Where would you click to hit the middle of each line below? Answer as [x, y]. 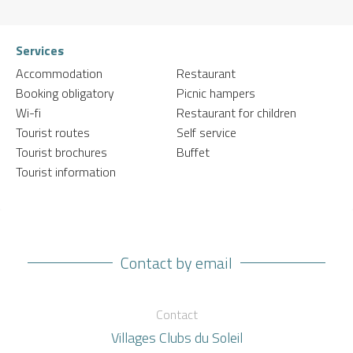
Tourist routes [53, 132]
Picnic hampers [216, 93]
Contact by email [176, 262]
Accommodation [59, 73]
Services [40, 50]
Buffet [193, 152]
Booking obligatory [65, 93]
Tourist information [66, 171]
